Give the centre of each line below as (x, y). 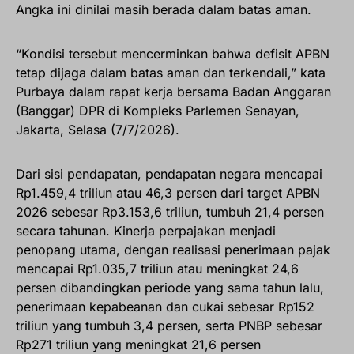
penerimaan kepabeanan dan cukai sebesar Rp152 (165, 307)
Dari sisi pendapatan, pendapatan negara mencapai (169, 174)
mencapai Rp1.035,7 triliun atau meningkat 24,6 (157, 269)
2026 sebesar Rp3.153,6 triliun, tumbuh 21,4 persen (170, 212)
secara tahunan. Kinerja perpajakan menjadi (146, 231)
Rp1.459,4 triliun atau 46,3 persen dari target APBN (168, 193)
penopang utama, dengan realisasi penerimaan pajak (173, 250)
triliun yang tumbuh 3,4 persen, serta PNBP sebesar (169, 326)
